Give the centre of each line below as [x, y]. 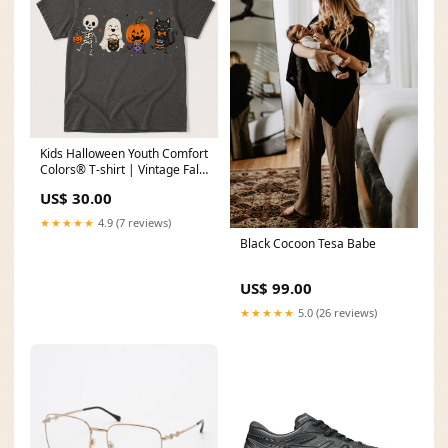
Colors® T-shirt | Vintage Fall [121, 170]
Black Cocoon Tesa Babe [308, 244]
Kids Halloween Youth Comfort [124, 154]
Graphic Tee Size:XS [95, 186]
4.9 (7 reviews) [133, 223]
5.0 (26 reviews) [336, 313]
